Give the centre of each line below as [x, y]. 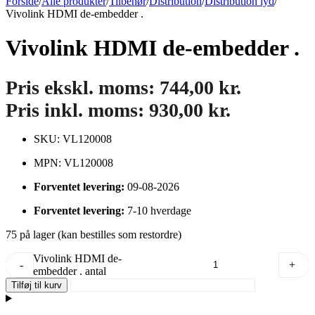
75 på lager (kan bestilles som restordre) [94, 234]
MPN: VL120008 [73, 162]
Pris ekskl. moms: [83, 87]
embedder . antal [70, 271]
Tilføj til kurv [37, 285]
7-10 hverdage [159, 210]
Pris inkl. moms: [77, 110]
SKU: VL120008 [73, 139]
